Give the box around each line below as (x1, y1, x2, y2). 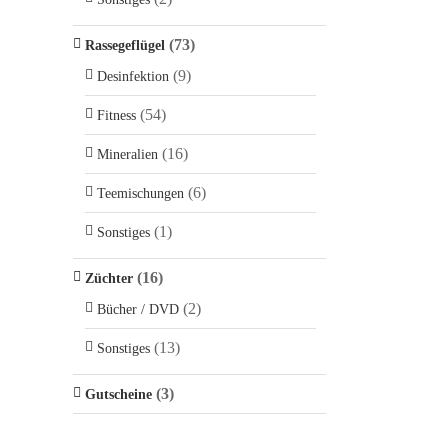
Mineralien (97, 147, 158, 162)
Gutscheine (85, 387, 152, 402)
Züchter (85, 271, 133, 286)
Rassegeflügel (85, 38, 165, 53)
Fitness (97, 108, 136, 123)
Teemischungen (97, 186, 184, 201)
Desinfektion (97, 69, 169, 84)
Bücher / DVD (97, 302, 179, 317)
